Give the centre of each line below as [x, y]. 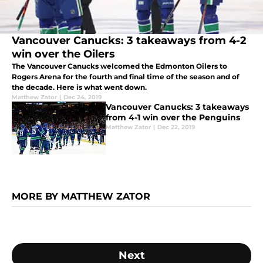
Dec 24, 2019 [82, 97]
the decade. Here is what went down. [79, 87]
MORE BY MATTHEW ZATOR [81, 197]
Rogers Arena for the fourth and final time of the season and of [126, 77]
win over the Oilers [63, 54]
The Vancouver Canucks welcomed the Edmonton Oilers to [119, 66]
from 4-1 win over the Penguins [173, 118]
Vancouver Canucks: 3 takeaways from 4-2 [129, 41]
